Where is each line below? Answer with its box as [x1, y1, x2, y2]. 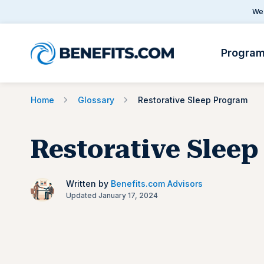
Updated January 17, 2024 [66, 191, 158, 200]
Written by [66, 179, 111, 189]
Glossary [78, 95, 114, 105]
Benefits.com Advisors [111, 179, 203, 189]
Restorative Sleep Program [138, 95, 247, 105]
